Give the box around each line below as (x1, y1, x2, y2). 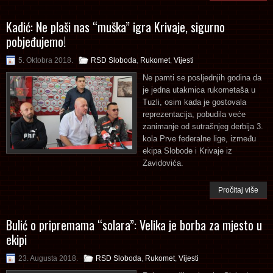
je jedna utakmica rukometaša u (143, 85, 255, 94)
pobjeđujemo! (6, 32, 66, 51)
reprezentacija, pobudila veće (143, 109, 246, 119)
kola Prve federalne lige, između (143, 133, 256, 143)
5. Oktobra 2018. (18, 55, 73, 65)
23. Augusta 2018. (18, 253, 78, 263)
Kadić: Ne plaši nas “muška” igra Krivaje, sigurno (6, 17, 225, 36)
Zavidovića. (143, 158, 186, 168)
